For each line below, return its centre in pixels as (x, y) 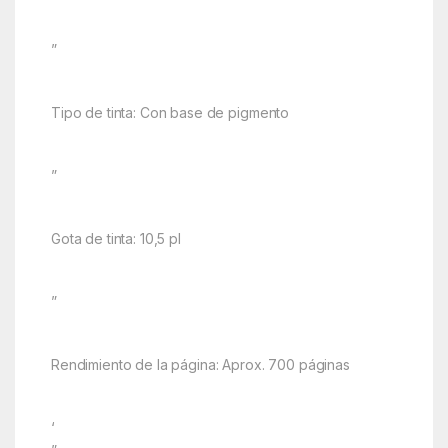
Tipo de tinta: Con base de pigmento (170, 113)
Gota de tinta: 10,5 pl (115, 239)
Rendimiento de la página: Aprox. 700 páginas (200, 365)
